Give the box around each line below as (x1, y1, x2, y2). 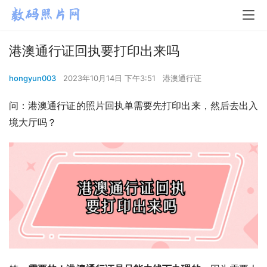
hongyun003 (9, 73, 56, 83)
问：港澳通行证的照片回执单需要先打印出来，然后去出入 (9, 100, 258, 111)
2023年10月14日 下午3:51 (63, 73, 158, 83)
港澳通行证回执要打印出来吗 (9, 43, 179, 58)
